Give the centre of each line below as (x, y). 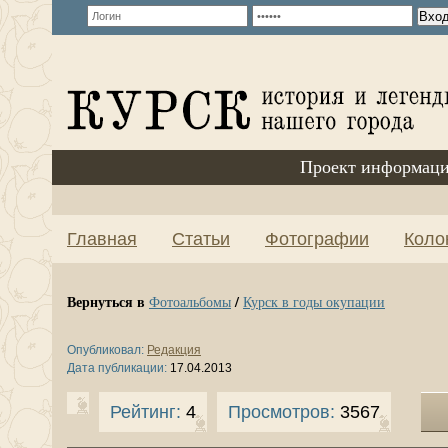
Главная (102, 239)
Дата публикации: (117, 368)
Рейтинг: (145, 412)
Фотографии (317, 239)
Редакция (174, 350)
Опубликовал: (105, 350)
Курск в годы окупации (314, 301)
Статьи (201, 239)
